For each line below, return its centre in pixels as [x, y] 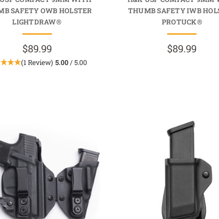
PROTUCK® [182, 22]
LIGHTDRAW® [37, 22]
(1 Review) [37, 62]
